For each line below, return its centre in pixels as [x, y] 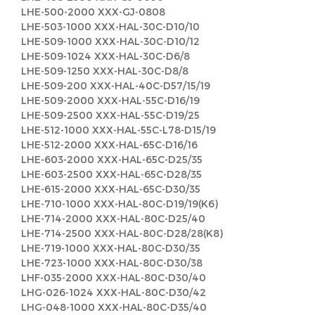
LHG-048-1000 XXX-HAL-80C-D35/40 [114, 307]
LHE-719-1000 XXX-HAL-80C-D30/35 [111, 248]
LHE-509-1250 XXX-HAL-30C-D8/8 [105, 71]
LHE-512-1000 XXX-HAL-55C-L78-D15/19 [118, 130]
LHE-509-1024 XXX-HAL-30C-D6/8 [105, 56]
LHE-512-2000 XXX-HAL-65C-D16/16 [109, 144]
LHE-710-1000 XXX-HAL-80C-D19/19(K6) [120, 204]
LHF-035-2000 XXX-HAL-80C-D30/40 [114, 277]
